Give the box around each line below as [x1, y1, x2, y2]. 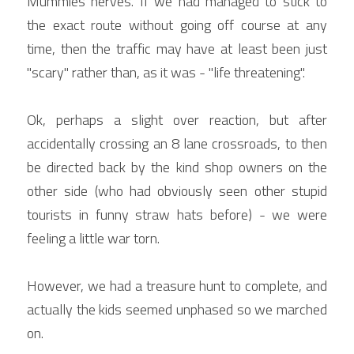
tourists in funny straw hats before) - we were [27, 203, 327, 225]
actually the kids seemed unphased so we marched [27, 298, 327, 320]
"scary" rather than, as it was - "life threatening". [27, 61, 305, 83]
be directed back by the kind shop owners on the [27, 156, 327, 178]
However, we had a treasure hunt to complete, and [27, 274, 327, 296]
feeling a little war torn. [27, 227, 160, 249]
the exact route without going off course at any [27, 13, 327, 36]
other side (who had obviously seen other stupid [27, 179, 327, 201]
